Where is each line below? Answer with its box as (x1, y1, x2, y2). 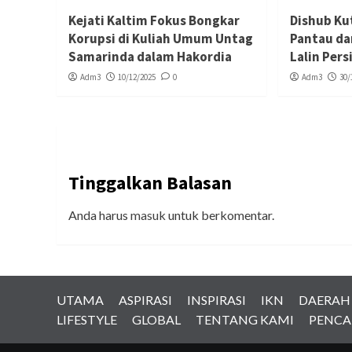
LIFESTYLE (57, 311, 117, 327)
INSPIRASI (187, 291, 246, 307)
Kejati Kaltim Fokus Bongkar (68, 11, 240, 29)
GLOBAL (132, 311, 181, 327)
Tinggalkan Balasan (68, 170, 232, 195)
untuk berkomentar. (166, 207, 274, 222)
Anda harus (68, 207, 130, 222)
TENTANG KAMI (196, 311, 294, 327)
